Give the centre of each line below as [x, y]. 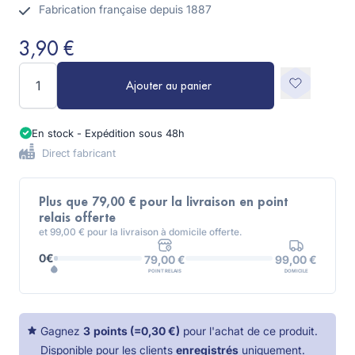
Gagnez [61, 331]
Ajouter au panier [169, 86]
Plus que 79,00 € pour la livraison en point [163, 202]
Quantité [43, 71]
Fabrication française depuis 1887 [125, 9]
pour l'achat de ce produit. [251, 331]
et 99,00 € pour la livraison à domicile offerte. [140, 232]
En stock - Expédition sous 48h [108, 133]
